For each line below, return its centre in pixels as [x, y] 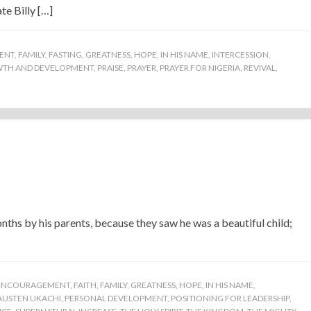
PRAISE [110, 68]
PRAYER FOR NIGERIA [200, 68]
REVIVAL [260, 68]
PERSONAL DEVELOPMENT [116, 298]
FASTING [65, 54]
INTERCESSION [240, 54]
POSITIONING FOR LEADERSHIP [230, 298]
